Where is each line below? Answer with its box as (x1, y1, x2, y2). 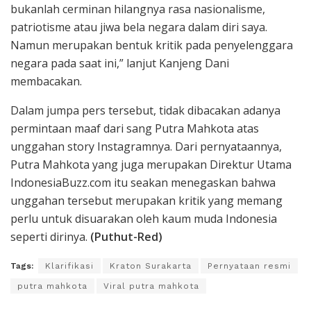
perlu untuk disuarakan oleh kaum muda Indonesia (10, 210, 277, 226)
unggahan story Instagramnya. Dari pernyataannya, (10, 138, 282, 154)
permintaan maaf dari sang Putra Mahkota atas (10, 120, 259, 136)
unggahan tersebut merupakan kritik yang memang (10, 192, 283, 208)
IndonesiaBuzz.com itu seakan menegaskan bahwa (10, 174, 276, 190)
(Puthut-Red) (90, 228, 165, 244)
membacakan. (10, 73, 82, 89)
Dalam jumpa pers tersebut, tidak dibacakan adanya (10, 102, 280, 118)
